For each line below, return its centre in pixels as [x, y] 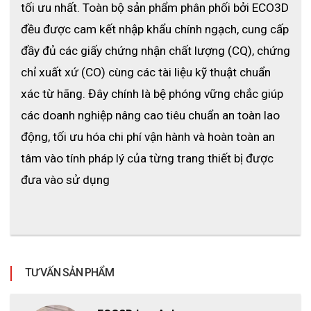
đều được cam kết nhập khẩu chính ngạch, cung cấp [155, 29]
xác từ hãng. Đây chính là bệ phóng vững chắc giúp [152, 93]
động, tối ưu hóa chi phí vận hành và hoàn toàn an [148, 136]
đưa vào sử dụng [65, 179]
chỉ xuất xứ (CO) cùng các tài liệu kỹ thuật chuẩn [146, 72]
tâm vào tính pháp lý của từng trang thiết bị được [147, 158]
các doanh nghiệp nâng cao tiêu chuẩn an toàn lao [150, 115]
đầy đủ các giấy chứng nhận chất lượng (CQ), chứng [155, 50]
